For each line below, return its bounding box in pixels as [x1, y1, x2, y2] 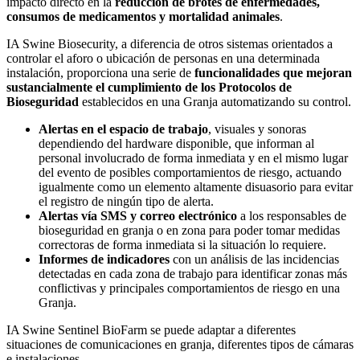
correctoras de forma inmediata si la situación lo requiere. [39, 237, 326, 252]
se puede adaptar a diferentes [147, 322, 296, 337]
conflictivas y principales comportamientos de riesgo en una [39, 280, 340, 295]
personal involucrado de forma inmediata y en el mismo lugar [39, 150, 348, 165]
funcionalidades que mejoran [194, 65, 352, 80]
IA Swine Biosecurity [6, 36, 115, 51]
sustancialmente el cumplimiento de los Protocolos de [6, 80, 292, 94]
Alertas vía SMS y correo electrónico [39, 208, 237, 223]
